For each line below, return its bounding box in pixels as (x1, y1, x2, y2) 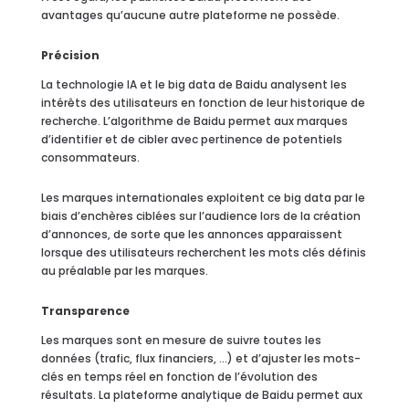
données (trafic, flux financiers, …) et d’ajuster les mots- (40, 350, 361, 366)
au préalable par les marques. (40, 262, 208, 278)
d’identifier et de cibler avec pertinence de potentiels (40, 131, 342, 147)
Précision (40, 47, 100, 63)
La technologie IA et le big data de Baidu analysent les (40, 76, 347, 92)
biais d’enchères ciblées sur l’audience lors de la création (40, 207, 361, 224)
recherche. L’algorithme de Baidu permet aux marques (40, 112, 348, 129)
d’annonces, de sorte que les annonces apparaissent (40, 225, 342, 242)
